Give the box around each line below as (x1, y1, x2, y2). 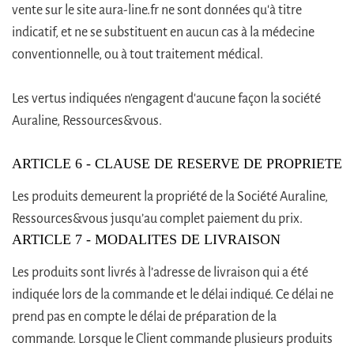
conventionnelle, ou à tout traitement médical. (12, 47, 263, 62)
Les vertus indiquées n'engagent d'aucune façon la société (12, 91, 321, 106)
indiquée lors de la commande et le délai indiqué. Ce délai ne (12, 287, 333, 302)
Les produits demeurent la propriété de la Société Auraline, (12, 189, 328, 204)
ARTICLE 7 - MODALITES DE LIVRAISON (12, 231, 281, 247)
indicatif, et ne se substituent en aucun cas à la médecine (12, 24, 314, 40)
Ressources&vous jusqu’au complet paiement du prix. (12, 211, 303, 226)
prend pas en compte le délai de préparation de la (12, 309, 277, 324)
